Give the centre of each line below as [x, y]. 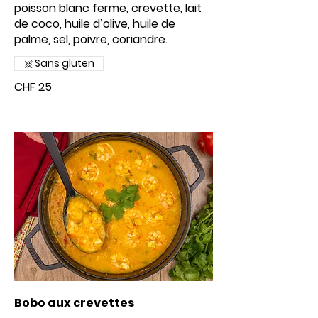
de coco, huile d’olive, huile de [95, 24]
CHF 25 [33, 87]
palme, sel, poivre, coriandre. [91, 39]
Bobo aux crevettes [74, 303]
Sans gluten [65, 63]
